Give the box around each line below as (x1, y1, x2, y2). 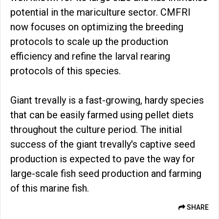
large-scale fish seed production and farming (10, 167, 201, 179)
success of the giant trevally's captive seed (10, 138, 195, 150)
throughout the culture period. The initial (10, 123, 182, 135)
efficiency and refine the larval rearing (10, 50, 170, 62)
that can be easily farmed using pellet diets (10, 109, 194, 121)
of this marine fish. (10, 182, 91, 194)
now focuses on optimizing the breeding (10, 21, 183, 33)
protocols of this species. (10, 65, 121, 77)
